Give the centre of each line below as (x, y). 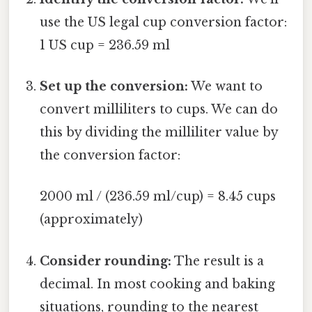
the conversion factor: (110, 156)
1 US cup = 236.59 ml (105, 45)
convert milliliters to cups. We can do (159, 110)
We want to (226, 87)
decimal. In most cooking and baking (158, 284)
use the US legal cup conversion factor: (164, 22)
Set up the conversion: (114, 87)
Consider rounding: (106, 261)
